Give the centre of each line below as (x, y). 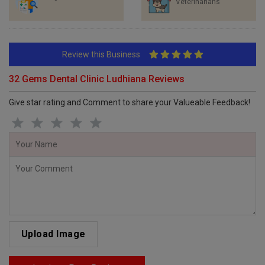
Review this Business (105, 54)
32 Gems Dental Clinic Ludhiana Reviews (97, 79)
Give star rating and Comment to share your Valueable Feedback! (130, 102)
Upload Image (53, 234)
